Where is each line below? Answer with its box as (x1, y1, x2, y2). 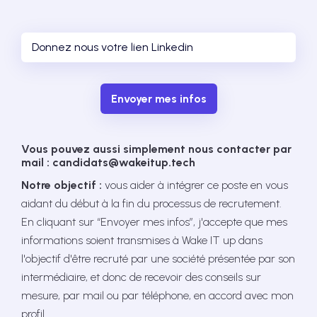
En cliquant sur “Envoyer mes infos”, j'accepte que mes (21, 215, 287, 229)
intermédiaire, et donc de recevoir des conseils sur (21, 270, 261, 284)
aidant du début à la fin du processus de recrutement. (21, 197, 282, 210)
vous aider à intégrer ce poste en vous (102, 178, 288, 192)
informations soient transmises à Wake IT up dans (21, 234, 263, 247)
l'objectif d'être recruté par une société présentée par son (21, 252, 295, 265)
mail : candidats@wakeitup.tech (21, 156, 195, 169)
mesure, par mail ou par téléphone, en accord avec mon (21, 289, 294, 302)
